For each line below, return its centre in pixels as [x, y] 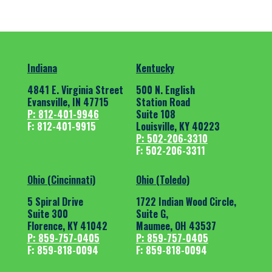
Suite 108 [155, 114]
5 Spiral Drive [55, 201]
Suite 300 [47, 213]
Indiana [42, 68]
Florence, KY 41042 [67, 226]
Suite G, [152, 213]
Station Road [163, 102]
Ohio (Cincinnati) [61, 179]
